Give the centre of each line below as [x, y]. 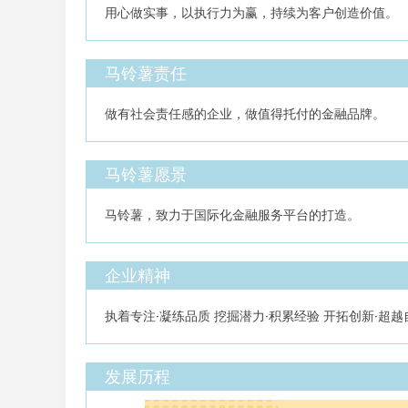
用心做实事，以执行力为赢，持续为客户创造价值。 [251, 12]
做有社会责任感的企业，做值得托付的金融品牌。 [245, 113]
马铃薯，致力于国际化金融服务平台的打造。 [232, 214]
